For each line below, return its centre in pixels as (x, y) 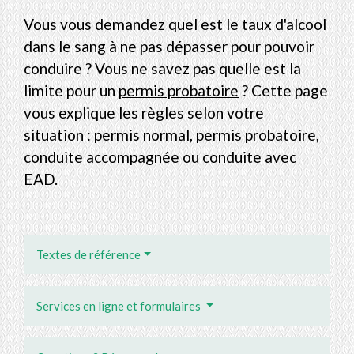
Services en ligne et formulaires (120, 305)
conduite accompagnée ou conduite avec (160, 156)
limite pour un (71, 90)
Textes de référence (88, 254)
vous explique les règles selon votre (144, 112)
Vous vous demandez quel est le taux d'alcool (175, 24)
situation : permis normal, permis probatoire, (171, 134)
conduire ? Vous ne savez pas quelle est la (162, 68)
